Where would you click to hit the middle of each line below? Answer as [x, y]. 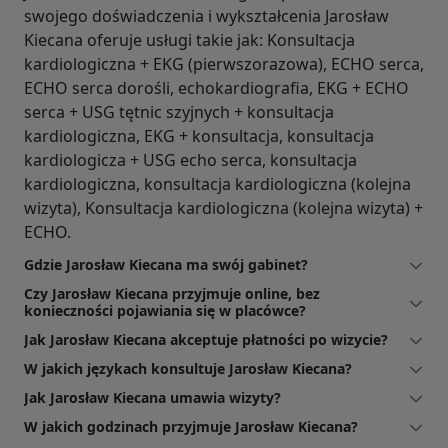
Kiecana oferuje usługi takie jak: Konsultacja [189, 39]
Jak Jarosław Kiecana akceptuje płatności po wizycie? [206, 339]
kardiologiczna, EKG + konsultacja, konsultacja [199, 135]
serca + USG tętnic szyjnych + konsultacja [179, 111]
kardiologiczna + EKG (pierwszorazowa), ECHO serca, [224, 63]
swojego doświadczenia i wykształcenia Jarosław [206, 15]
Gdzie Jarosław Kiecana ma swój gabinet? [166, 264]
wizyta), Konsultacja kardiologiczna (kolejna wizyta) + [223, 207]
